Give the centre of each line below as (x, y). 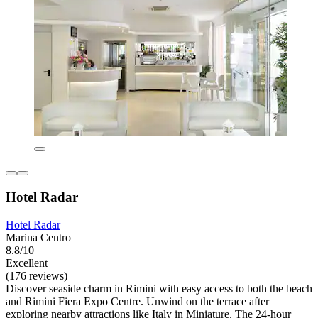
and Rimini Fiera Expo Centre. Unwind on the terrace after (137, 301)
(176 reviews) (37, 275)
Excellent (27, 263)
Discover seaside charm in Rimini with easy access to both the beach (159, 288)
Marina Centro (38, 237)
